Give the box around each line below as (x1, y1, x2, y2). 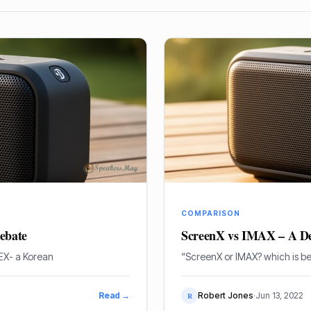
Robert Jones (198, 290, 253, 301)
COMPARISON (181, 209, 240, 217)
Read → (99, 290, 130, 301)
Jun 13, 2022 (255, 290, 303, 301)
